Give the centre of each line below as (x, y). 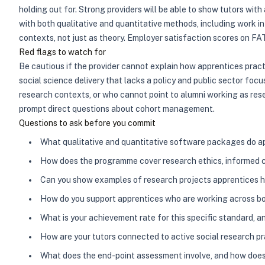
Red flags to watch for (62, 52)
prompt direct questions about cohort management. (117, 109)
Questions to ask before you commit (87, 123)
